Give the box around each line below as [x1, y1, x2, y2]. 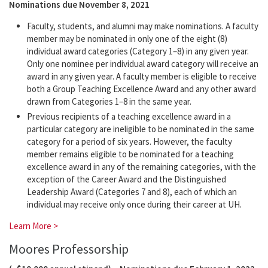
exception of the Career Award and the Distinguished [27, 173, 226, 185]
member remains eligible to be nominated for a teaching [27, 148, 234, 160]
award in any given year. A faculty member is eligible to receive [27, 71, 257, 83]
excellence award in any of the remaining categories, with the [27, 161, 256, 173]
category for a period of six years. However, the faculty [27, 136, 232, 148]
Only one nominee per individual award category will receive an [27, 58, 258, 70]
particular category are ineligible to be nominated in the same [27, 123, 254, 135]
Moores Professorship [9, 240, 129, 258]
